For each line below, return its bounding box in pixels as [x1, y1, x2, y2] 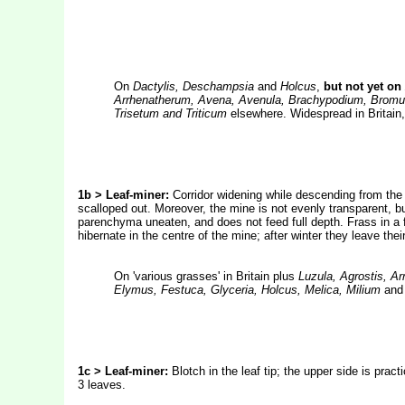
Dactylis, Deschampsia [132, 80, 254, 93]
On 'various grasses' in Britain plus [113, 269, 298, 283]
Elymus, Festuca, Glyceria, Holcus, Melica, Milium [113, 283, 381, 297]
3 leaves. [77, 378, 126, 391]
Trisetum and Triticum [113, 107, 231, 120]
